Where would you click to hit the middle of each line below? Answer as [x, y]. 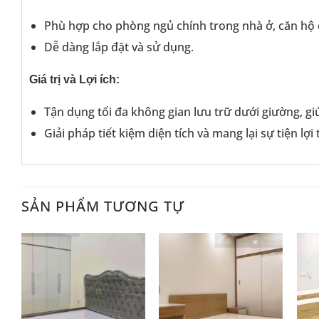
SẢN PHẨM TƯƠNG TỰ [103, 206]
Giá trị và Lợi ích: [74, 80]
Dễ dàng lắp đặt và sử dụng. [119, 47]
